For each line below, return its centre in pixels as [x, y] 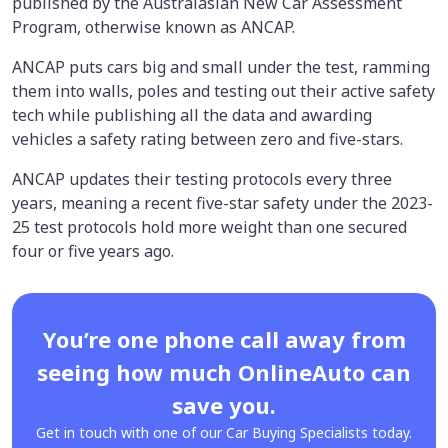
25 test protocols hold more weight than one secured [209, 226]
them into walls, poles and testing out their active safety [223, 90]
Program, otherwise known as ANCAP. [153, 26]
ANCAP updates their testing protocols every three [202, 178]
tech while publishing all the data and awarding [192, 114]
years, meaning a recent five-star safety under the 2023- [222, 202]
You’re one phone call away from [224, 338]
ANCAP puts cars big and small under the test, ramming [221, 66]
